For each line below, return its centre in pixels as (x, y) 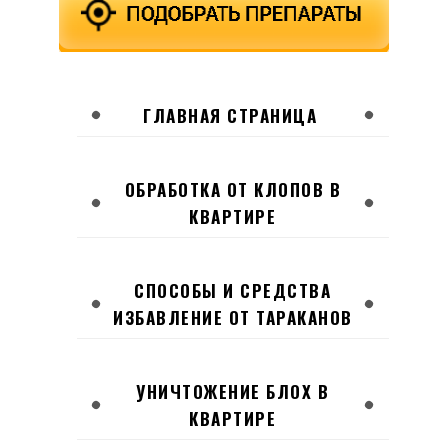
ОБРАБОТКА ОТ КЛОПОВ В (232, 189)
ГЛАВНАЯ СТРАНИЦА (230, 115)
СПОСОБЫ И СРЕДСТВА (233, 290)
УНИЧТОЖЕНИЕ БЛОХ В (233, 391)
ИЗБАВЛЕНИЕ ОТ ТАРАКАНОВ (233, 317)
